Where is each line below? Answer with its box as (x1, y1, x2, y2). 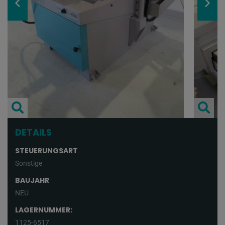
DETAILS (15, 126, 52, 139)
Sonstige (15, 159, 42, 168)
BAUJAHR (15, 175, 49, 186)
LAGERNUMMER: (15, 205, 72, 215)
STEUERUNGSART (15, 146, 78, 156)
